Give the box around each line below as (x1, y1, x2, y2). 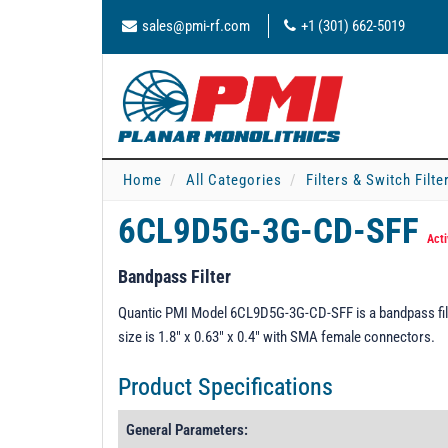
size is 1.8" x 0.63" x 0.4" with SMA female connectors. (118, 328, 438, 346)
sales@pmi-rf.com (142, 17, 250, 35)
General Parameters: (126, 421, 248, 439)
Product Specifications (118, 373, 333, 401)
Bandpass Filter (118, 266, 231, 287)
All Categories (186, 171, 282, 189)
